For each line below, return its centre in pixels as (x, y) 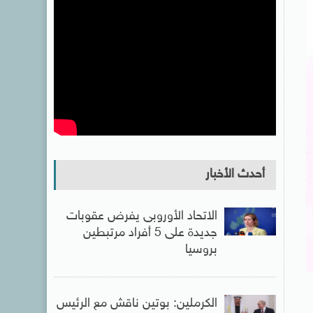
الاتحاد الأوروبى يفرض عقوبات (141, 217)
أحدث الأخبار (235, 175)
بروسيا (201, 250)
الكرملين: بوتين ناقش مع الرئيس (137, 304)
